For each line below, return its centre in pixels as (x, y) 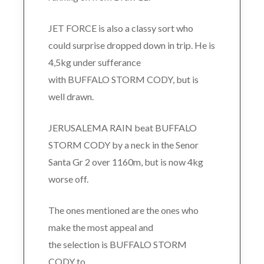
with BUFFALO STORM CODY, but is (123, 79)
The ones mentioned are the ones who (123, 210)
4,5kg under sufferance (94, 62)
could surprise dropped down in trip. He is (131, 45)
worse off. (68, 179)
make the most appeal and (100, 227)
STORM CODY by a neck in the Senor (123, 144)
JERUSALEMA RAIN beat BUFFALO (122, 127)
